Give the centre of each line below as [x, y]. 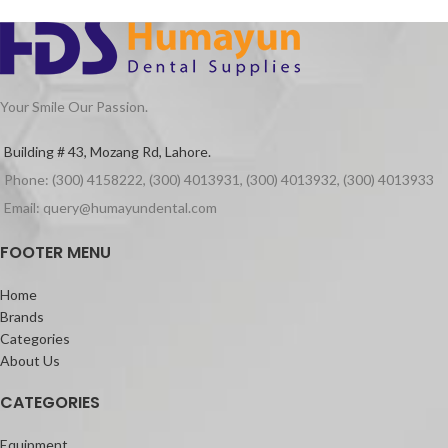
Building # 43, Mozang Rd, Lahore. [107, 152]
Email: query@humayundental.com [110, 208]
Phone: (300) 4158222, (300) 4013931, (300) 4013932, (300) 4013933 [219, 180]
